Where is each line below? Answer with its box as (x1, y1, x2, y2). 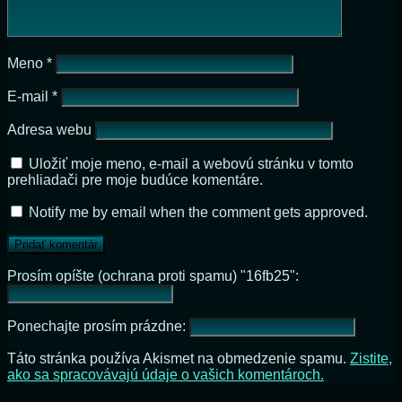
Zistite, (350, 351, 392, 367)
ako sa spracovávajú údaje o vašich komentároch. (7, 367, 324, 383)
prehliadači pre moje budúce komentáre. (7, 172, 263, 188)
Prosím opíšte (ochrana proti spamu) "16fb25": (7, 268, 299, 284)
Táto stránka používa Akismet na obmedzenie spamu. (7, 351, 350, 367)
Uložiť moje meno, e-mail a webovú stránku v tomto (29, 156, 354, 172)
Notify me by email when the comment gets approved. (25, 205, 368, 221)
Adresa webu (7, 122, 92, 138)
